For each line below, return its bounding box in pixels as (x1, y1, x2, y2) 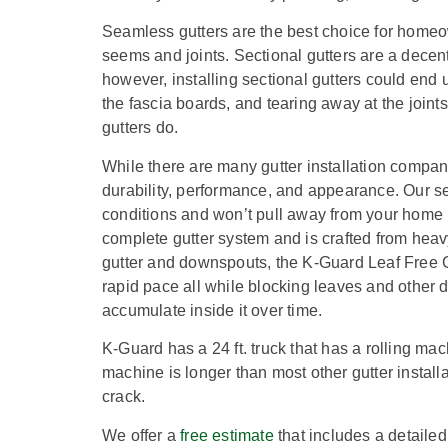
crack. (102, 388, 146, 406)
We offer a (102, 426, 181, 444)
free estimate (180, 426, 274, 444)
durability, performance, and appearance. (102, 181, 404, 199)
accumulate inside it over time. (102, 301, 323, 319)
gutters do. (102, 119, 179, 137)
